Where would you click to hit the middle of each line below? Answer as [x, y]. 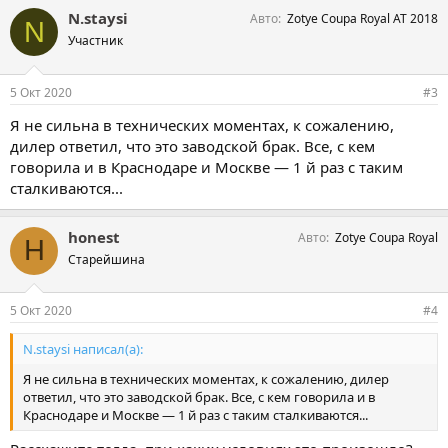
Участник [95, 40]
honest [94, 236]
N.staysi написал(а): [83, 349]
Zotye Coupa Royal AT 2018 [362, 18]
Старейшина [106, 259]
